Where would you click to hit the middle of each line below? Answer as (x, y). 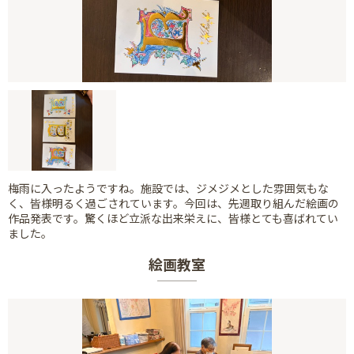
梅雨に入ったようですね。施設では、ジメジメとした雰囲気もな (168, 188)
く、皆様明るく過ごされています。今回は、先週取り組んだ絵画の (173, 203)
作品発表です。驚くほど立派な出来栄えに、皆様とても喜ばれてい (173, 218)
